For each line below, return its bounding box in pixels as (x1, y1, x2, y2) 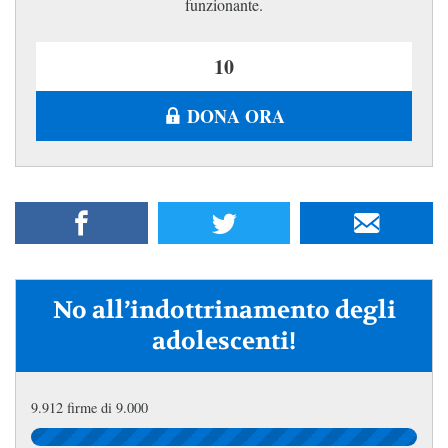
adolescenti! (152, 325, 296, 357)
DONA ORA (186, 102, 285, 129)
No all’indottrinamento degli (52, 294, 396, 326)
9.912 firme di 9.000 (31, 397, 148, 417)
